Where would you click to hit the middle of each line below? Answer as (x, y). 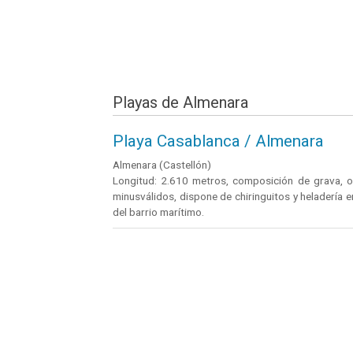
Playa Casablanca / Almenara (218, 141)
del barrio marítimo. (158, 212)
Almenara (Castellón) (162, 165)
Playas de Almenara (180, 102)
